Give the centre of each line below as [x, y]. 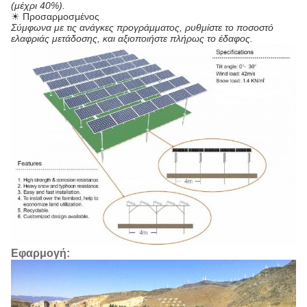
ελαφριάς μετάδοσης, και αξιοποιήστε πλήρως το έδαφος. [132, 38]
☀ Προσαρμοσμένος [55, 16]
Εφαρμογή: [40, 254]
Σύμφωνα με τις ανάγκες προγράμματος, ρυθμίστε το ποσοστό [142, 27]
